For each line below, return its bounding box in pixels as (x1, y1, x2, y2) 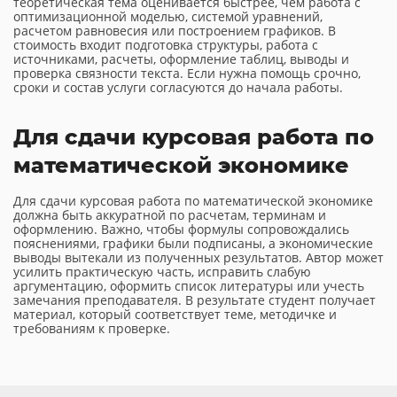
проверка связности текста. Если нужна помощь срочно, (13, 65, 361, 82)
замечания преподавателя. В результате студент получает (13, 292, 376, 308)
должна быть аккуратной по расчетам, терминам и (13, 206, 326, 223)
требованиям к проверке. (13, 320, 170, 337)
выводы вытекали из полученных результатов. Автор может (13, 249, 384, 266)
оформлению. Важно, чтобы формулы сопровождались (13, 221, 349, 237)
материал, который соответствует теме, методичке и (13, 306, 337, 323)
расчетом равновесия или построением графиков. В (13, 22, 336, 39)
